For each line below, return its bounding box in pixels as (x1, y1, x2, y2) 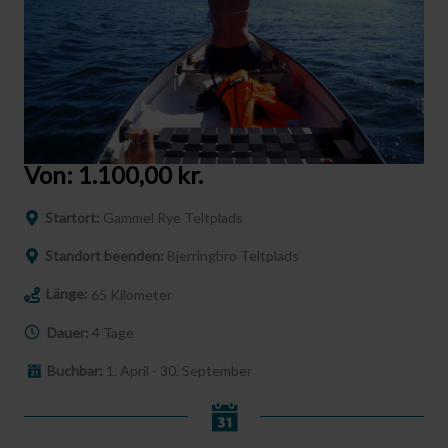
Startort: (45, 208, 103, 226)
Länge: (46, 284, 91, 302)
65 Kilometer (91, 285, 172, 303)
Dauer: (47, 323, 92, 341)
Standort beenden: (45, 246, 167, 264)
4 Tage (92, 323, 134, 341)
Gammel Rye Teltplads (103, 208, 243, 226)
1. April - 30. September (106, 361, 252, 379)
